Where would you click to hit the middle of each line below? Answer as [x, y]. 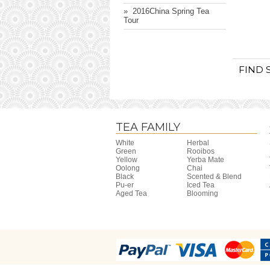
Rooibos [200, 152]
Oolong [128, 168]
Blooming [202, 194]
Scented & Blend [214, 177]
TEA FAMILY [148, 127]
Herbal [198, 143]
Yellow [127, 160]
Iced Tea [200, 185]
